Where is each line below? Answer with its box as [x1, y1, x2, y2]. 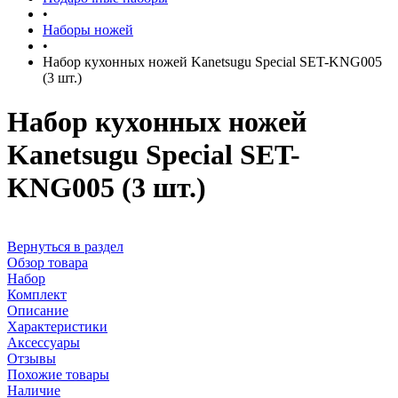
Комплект [7, 286, 67, 302]
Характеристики [7, 318, 107, 334]
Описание [7, 302, 68, 318]
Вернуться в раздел [7, 238, 123, 254]
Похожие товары [7, 366, 109, 382]
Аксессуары [7, 334, 80, 350]
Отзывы [7, 350, 56, 366]
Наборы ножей [43, 22, 133, 38]
